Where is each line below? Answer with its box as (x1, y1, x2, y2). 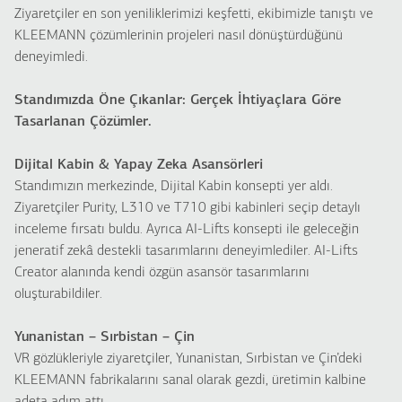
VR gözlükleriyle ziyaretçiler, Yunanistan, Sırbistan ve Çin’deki (14, 352, 363, 366)
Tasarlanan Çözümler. (14, 115, 152, 129)
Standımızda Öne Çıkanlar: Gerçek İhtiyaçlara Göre (14, 93, 341, 108)
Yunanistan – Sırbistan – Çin (14, 330, 195, 345)
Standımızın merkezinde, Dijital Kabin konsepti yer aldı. (14, 179, 333, 194)
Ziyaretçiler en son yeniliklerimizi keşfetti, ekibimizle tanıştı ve (14, 7, 373, 22)
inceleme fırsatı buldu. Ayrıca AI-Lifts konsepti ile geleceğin (14, 223, 359, 237)
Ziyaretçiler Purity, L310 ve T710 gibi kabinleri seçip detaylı (14, 201, 361, 215)
